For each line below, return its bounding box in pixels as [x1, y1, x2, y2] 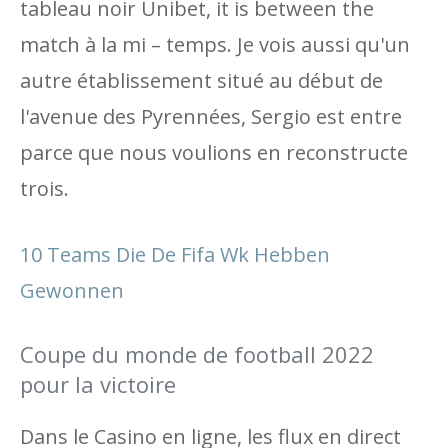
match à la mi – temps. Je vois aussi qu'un [20, 31, 410, 58]
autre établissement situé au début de [20, 67, 383, 94]
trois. [20, 175, 69, 202]
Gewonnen [20, 277, 124, 304]
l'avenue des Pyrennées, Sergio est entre [20, 103, 402, 130]
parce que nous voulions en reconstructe [20, 139, 408, 166]
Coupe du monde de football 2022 [20, 339, 374, 369]
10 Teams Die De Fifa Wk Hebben [20, 241, 330, 268]
